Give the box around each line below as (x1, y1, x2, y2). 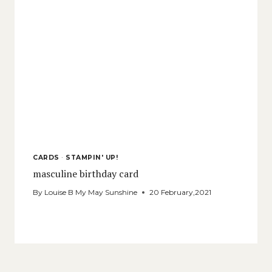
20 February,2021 (149, 188, 212, 197)
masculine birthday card (33, 167, 138, 181)
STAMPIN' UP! (66, 153, 118, 161)
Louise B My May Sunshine (44, 188, 138, 197)
